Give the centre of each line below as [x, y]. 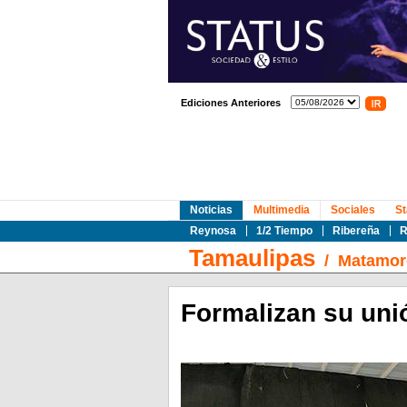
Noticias [211, 210]
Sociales [352, 210]
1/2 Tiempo [284, 231]
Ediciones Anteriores [230, 103]
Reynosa [213, 231]
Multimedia [281, 210]
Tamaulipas [252, 258]
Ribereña [356, 231]
